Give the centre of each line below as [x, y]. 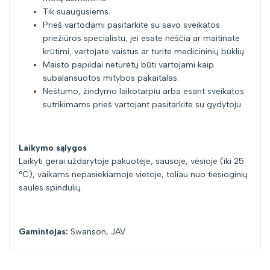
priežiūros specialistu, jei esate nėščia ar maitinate [141, 38]
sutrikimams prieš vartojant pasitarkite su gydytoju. [143, 104]
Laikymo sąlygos [53, 148]
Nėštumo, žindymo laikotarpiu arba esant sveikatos [143, 91]
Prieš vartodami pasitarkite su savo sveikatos [131, 25]
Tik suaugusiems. [77, 11]
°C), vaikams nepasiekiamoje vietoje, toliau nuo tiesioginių [133, 174]
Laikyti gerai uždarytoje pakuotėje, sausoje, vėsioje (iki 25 [131, 161]
